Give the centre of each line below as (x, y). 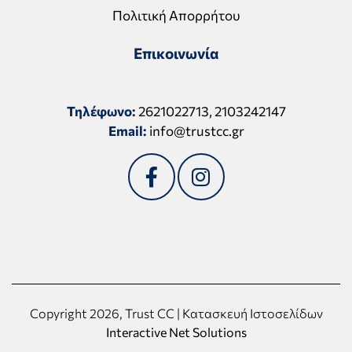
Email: (127, 130)
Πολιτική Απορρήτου (176, 15)
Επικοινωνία (176, 53)
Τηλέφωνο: (101, 111)
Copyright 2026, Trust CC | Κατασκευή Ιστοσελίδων (176, 313)
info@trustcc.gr (196, 130)
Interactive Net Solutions (176, 332)
